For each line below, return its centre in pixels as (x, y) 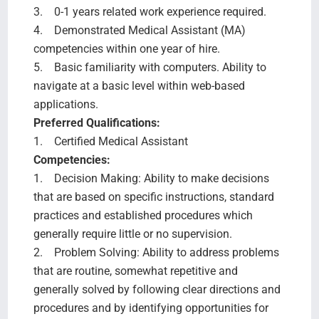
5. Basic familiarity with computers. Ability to (150, 67)
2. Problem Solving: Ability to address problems (156, 252)
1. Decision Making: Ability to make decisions (151, 178)
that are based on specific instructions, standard (153, 197)
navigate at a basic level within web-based (139, 85)
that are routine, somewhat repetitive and (135, 271)
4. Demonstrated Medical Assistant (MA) (139, 30)
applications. (66, 104)
